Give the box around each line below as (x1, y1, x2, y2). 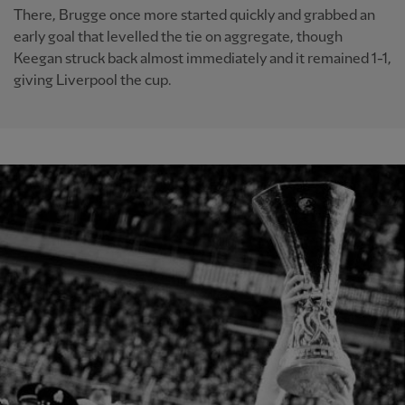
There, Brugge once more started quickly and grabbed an (14, 7, 375, 24)
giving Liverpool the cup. (14, 72, 172, 89)
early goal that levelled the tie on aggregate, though (14, 29, 343, 45)
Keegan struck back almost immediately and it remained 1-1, (14, 51, 391, 67)
